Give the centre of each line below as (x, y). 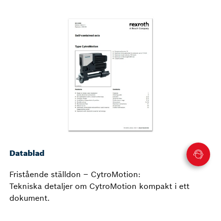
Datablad (27, 153)
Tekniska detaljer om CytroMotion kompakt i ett (99, 186)
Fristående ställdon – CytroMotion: (75, 174)
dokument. (30, 198)
